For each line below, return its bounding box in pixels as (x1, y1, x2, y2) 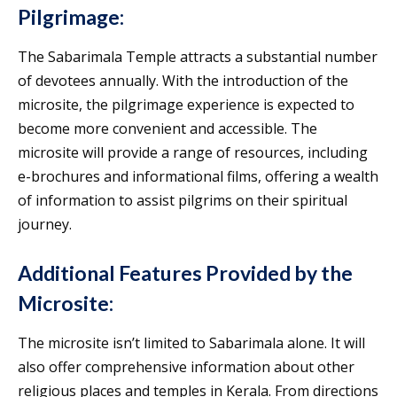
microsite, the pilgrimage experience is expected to (18, 94, 354, 114)
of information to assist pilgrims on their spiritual (18, 190, 347, 210)
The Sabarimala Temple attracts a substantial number (18, 46, 378, 66)
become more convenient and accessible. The (18, 118, 317, 138)
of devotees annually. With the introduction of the (18, 70, 348, 90)
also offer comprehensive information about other (18, 356, 354, 377)
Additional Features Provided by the (18, 260, 353, 285)
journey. (18, 214, 72, 234)
